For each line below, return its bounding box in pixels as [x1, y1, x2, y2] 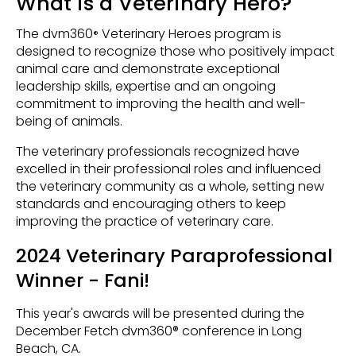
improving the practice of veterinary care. [16, 211, 273, 230]
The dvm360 [16, 24, 93, 43]
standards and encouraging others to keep [16, 194, 286, 213]
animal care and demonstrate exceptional [16, 59, 280, 78]
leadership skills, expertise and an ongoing [16, 76, 276, 95]
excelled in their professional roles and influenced [16, 159, 321, 178]
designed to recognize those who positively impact [16, 41, 335, 60]
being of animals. [16, 111, 122, 130]
